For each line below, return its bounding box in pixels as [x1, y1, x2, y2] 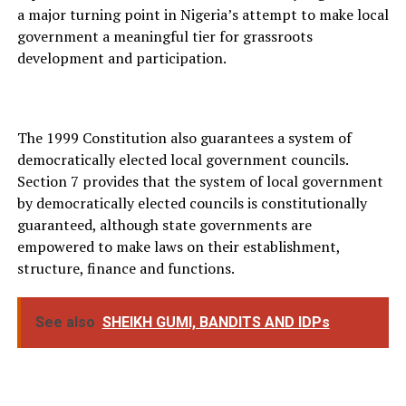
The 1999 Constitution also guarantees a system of [16, 128, 352, 149]
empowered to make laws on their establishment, [16, 237, 340, 257]
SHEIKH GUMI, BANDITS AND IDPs [101, 314, 330, 332]
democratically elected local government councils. [16, 150, 348, 170]
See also [34, 314, 95, 332]
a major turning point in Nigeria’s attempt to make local [16, 5, 389, 25]
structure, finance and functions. [16, 258, 235, 279]
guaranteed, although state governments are [16, 215, 312, 236]
